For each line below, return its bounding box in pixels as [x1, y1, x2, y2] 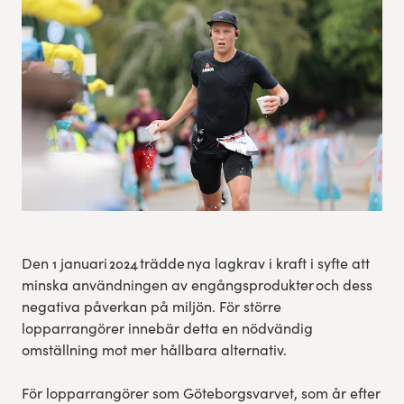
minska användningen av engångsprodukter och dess [21, 275, 372, 295]
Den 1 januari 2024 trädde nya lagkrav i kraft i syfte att [21, 253, 370, 273]
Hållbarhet [18, 69, 88, 87]
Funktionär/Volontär [18, 161, 149, 179]
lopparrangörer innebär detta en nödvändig [21, 318, 313, 338]
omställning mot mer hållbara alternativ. [21, 340, 287, 360]
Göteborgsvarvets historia [18, 115, 188, 133]
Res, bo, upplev [18, 23, 118, 41]
